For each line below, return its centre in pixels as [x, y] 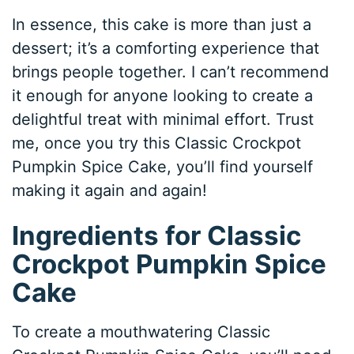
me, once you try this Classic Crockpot [157, 143]
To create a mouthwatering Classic [141, 331]
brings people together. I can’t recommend [171, 72]
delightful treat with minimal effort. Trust [163, 120]
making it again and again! [110, 191]
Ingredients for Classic [157, 236]
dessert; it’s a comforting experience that [166, 49]
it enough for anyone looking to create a [163, 96]
